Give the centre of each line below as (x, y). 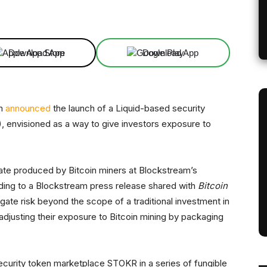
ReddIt (119, 8)
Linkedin (53, 8)
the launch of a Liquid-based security (128, 108)
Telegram (246, 8)
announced (28, 108)
